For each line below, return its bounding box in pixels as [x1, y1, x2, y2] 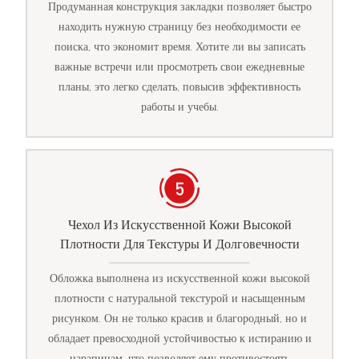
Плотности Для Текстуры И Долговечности [59, 235, 300, 253]
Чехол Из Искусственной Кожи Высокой [67, 216, 292, 234]
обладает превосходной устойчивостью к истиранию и [47, 331, 312, 346]
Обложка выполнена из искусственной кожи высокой [49, 271, 310, 286]
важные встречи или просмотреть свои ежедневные [54, 58, 305, 74]
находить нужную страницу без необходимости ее [58, 18, 301, 34]
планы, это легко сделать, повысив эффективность [58, 79, 301, 94]
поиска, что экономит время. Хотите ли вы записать [54, 38, 305, 54]
